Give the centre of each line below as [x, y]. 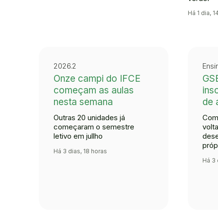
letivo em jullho [78, 136]
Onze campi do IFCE [97, 79]
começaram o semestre [94, 127]
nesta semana [83, 102]
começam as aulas [94, 91]
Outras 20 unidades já [89, 118]
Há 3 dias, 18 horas [80, 151]
